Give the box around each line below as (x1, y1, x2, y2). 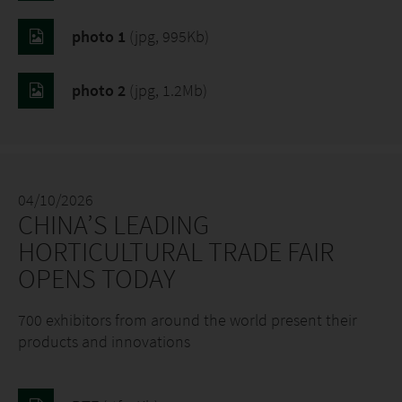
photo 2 (72, 80, 129, 100)
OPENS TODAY (18, 261, 175, 295)
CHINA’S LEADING (18, 207, 209, 241)
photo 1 (72, 26, 129, 47)
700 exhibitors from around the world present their (18, 310, 357, 330)
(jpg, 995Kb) (129, 26, 209, 47)
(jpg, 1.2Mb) (129, 80, 207, 100)
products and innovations (18, 331, 190, 352)
